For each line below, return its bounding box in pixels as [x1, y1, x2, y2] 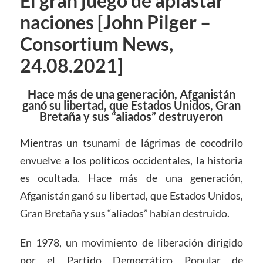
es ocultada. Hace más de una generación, [19, 171, 244, 185]
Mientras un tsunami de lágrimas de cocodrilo [19, 136, 244, 150]
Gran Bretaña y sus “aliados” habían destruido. [19, 207, 230, 220]
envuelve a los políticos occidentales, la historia [19, 154, 244, 167]
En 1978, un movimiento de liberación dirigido [19, 235, 244, 249]
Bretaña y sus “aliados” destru [39, 109, 193, 124]
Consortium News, [19, 33, 173, 56]
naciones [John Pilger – [19, 11, 211, 34]
